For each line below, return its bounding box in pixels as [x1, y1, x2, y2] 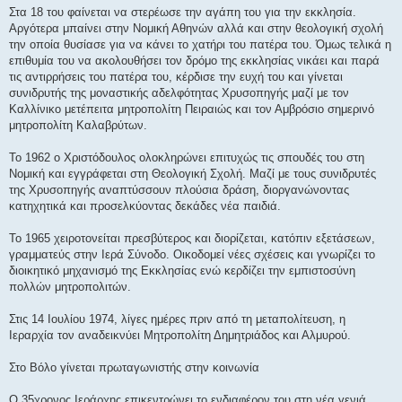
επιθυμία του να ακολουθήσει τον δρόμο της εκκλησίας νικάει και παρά [9, 53, 380, 67]
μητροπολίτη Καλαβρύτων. [9, 118, 147, 132]
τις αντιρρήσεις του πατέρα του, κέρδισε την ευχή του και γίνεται [9, 69, 343, 83]
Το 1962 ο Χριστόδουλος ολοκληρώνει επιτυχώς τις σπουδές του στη [9, 150, 364, 164]
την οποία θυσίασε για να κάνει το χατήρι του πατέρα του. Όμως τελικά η [9, 37, 391, 51]
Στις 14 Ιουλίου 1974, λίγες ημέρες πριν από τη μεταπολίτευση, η [9, 311, 345, 326]
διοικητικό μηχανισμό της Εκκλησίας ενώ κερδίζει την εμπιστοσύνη [9, 263, 355, 277]
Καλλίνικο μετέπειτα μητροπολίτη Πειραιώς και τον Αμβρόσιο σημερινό [9, 101, 374, 116]
